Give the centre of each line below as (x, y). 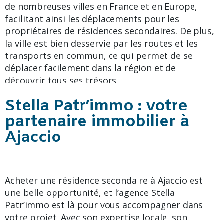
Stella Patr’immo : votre (96, 106)
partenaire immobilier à (97, 122)
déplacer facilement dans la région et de (90, 68)
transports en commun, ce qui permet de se (99, 55)
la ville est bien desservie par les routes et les (101, 43)
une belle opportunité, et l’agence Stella (90, 192)
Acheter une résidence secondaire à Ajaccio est (104, 180)
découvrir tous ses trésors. (62, 80)
